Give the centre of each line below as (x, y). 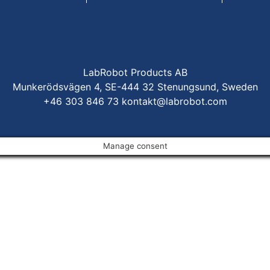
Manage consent (135, 146)
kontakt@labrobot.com (174, 101)
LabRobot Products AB (135, 72)
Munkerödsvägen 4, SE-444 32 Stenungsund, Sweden (135, 86)
